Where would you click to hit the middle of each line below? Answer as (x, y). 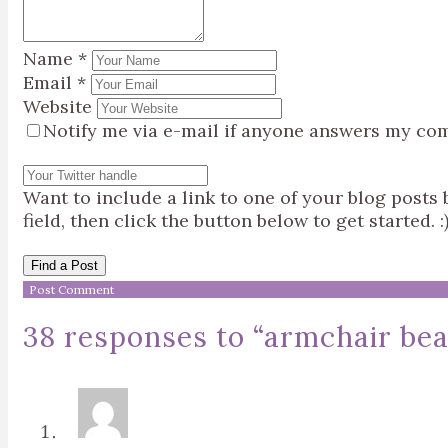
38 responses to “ (143, 337)
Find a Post (64, 265)
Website (57, 106)
